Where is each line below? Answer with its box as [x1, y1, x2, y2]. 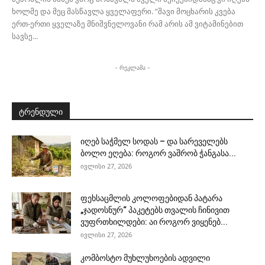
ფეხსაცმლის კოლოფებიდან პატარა [80, 193, 222, 203]
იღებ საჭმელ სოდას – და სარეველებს [80, 137, 228, 147]
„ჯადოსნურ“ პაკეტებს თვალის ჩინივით [80, 205, 230, 215]
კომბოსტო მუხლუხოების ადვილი [80, 253, 210, 263]
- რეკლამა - [115, 64, 150, 72]
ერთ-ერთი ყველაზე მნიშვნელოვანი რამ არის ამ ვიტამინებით [12, 18, 243, 30]
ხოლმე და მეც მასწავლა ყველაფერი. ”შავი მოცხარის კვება [12, 6, 235, 17]
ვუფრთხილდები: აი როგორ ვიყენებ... [80, 217, 228, 227]
